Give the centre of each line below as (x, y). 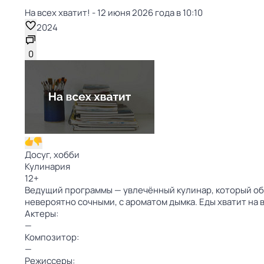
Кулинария (47, 166)
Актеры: (42, 214)
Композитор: (52, 237)
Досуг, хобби (52, 155)
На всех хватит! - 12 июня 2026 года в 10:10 (114, 13)
